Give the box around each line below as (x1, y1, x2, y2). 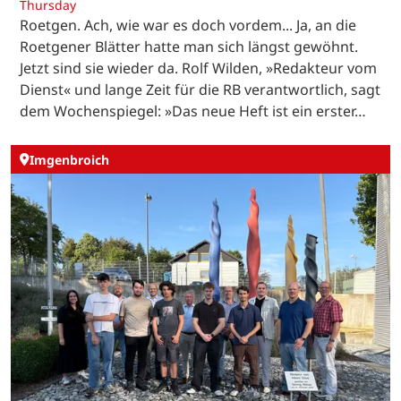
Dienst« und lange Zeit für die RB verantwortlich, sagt (20, 80, 380, 100)
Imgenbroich (30, 150, 109, 168)
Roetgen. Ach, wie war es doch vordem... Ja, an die (20, 15, 356, 36)
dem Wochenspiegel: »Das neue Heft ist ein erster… (20, 101, 366, 122)
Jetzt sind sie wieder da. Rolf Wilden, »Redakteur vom (20, 58, 377, 79)
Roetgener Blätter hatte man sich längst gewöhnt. (20, 37, 358, 57)
